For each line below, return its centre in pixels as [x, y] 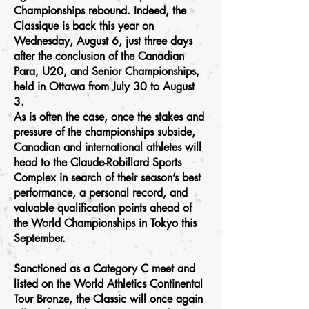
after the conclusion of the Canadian [99, 56]
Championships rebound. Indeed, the [100, 11]
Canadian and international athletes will [108, 147]
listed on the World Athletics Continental [108, 284]
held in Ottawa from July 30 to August [104, 87]
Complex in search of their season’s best [107, 178]
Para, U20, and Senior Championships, [107, 71]
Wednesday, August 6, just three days [103, 41]
